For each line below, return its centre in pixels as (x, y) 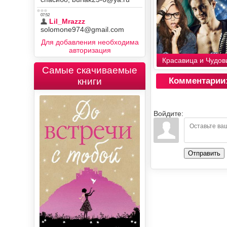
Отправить (204, 154)
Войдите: (169, 114)
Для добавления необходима (90, 42)
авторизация (90, 50)
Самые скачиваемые (90, 70)
